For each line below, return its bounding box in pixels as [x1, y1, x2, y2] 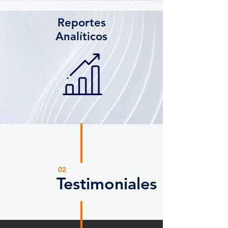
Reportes [57, 16, 106, 30]
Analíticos [55, 30, 107, 43]
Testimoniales [52, 173, 157, 193]
